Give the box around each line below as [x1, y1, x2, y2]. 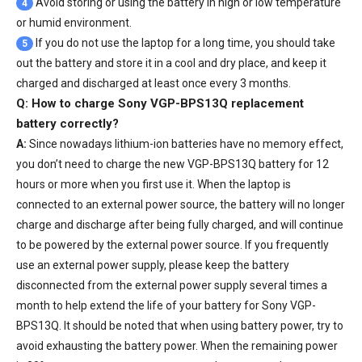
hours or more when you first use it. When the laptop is [16, 177, 291, 191]
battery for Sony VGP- [204, 298, 316, 312]
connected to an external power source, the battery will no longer [16, 197, 345, 211]
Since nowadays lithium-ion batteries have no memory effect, [29, 137, 343, 150]
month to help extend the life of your [16, 298, 204, 312]
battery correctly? [16, 116, 119, 131]
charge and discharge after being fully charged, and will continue [16, 217, 343, 231]
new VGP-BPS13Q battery [163, 157, 296, 170]
